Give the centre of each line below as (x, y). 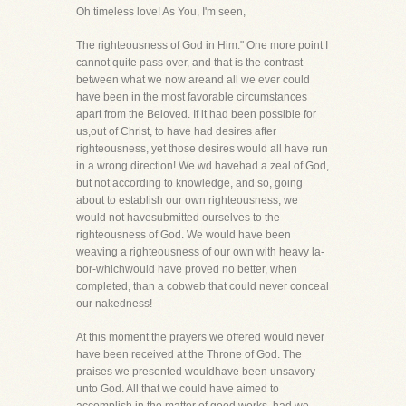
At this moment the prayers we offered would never (200, 337)
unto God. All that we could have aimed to (178, 389)
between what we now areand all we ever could (193, 80)
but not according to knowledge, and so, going (189, 183)
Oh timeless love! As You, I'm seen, (161, 12)
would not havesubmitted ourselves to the (178, 217)
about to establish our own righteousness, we (187, 200)
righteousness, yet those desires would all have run (202, 149)
